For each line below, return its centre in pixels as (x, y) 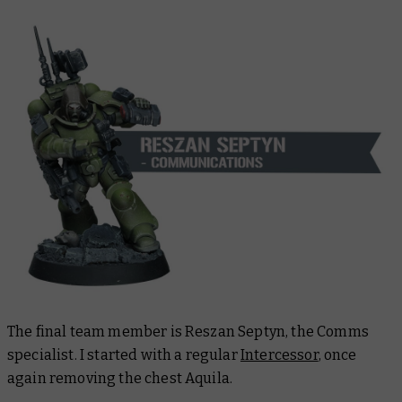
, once (337, 355)
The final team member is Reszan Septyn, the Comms (188, 332)
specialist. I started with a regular (124, 355)
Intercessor (279, 355)
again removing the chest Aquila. (122, 379)
